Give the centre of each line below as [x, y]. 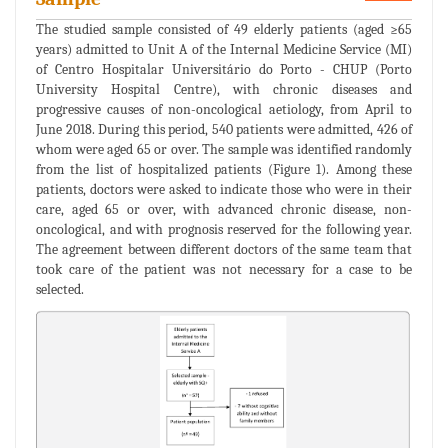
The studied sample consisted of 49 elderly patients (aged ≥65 [224, 30]
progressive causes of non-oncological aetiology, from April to [224, 110]
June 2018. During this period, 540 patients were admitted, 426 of [224, 130]
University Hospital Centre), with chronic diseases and [224, 90]
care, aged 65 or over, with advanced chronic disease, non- [224, 210]
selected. [60, 290]
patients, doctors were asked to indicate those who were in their [224, 190]
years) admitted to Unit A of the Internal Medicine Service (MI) [224, 50]
